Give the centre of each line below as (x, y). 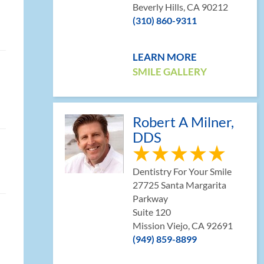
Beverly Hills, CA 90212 (180, 7)
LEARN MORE (165, 57)
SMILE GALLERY (170, 72)
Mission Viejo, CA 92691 (183, 225)
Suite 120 (152, 212)
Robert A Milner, (183, 122)
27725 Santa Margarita (179, 185)
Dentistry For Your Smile (182, 171)
